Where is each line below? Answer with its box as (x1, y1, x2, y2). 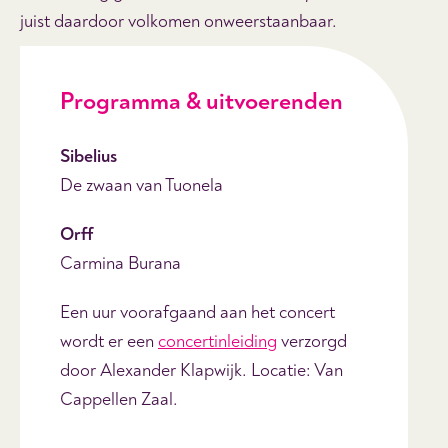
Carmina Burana (60, 251, 181, 275)
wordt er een (60, 329, 158, 353)
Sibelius (60, 144, 117, 168)
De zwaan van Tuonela (60, 173, 223, 197)
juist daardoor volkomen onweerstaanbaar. (20, 9, 337, 33)
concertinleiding (158, 329, 277, 353)
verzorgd (277, 329, 347, 353)
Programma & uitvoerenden (60, 86, 343, 116)
